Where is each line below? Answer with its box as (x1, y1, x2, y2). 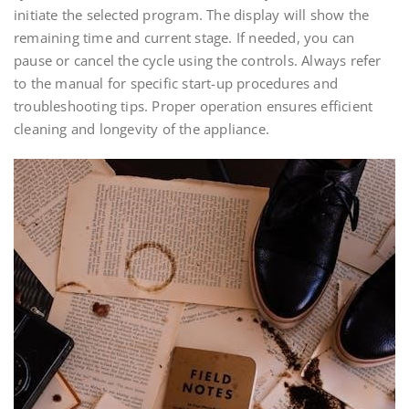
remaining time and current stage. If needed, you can (14, 28, 355, 47)
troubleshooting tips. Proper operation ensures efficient (14, 97, 373, 116)
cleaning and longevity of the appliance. (14, 120, 269, 139)
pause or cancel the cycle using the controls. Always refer (14, 51, 382, 70)
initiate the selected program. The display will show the (14, 5, 370, 25)
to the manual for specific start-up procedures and (14, 74, 339, 93)
